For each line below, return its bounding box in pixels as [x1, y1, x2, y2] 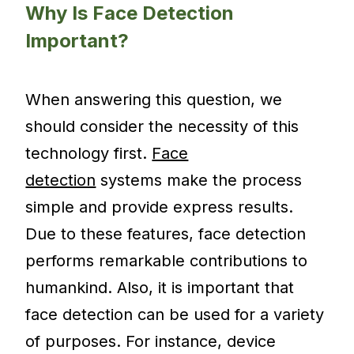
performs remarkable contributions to [25, 251, 308, 271]
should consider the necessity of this [25, 117, 299, 137]
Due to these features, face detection [25, 224, 307, 244]
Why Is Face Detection [25, 2, 235, 25]
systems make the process [96, 171, 303, 190]
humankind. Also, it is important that [25, 278, 295, 298]
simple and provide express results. [25, 198, 294, 217]
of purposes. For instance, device [25, 332, 277, 352]
